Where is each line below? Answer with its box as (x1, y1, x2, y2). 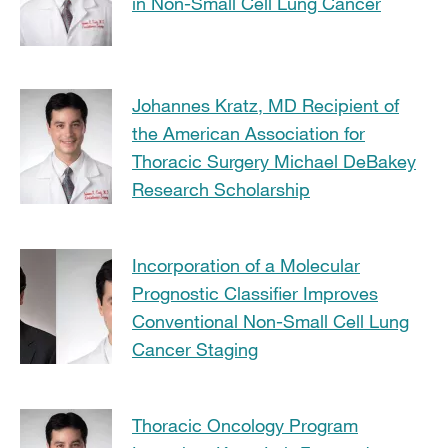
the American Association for (132, 121, 365, 144)
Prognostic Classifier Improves (132, 281, 378, 304)
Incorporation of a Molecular (132, 253, 360, 276)
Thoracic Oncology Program (132, 413, 358, 436)
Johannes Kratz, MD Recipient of (132, 93, 399, 116)
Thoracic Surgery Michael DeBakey (132, 149, 416, 172)
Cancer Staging (132, 337, 258, 360)
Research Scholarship (132, 177, 310, 200)
